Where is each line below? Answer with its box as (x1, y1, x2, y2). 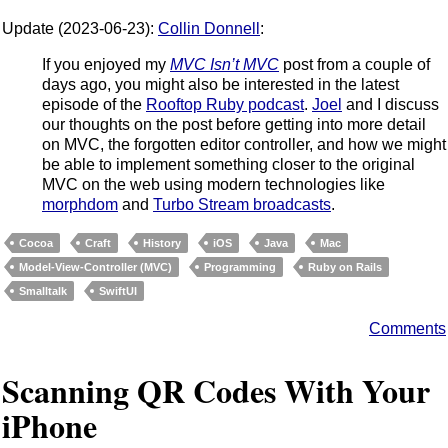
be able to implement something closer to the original (42, 156, 415, 174)
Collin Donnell (158, 20, 260, 38)
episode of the (42, 96, 146, 114)
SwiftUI (99, 285, 137, 298)
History (143, 237, 181, 250)
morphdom (42, 196, 118, 214)
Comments (369, 320, 446, 338)
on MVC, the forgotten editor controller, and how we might (42, 136, 446, 154)
